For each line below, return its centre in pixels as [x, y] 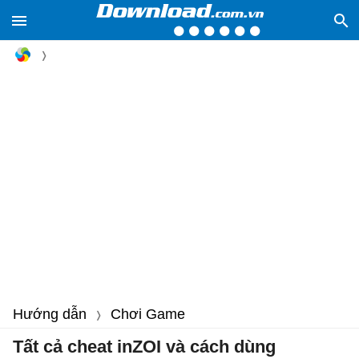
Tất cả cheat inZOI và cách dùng [144, 347]
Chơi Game [148, 315]
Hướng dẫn [50, 315]
